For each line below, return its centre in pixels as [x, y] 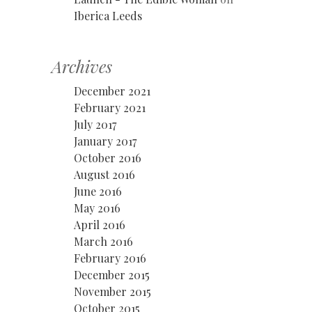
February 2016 [110, 258]
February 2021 [110, 107]
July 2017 [95, 124]
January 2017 [105, 141]
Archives [82, 66]
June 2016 [98, 191]
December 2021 [112, 91]
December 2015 [112, 274]
